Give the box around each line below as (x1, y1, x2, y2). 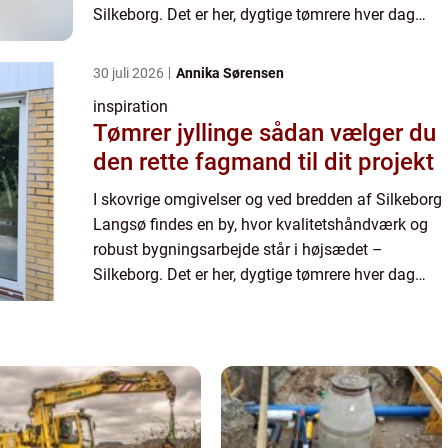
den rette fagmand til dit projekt (93, 147, 434, 176)
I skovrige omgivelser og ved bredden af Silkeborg (93, 189, 442, 209)
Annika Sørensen (176, 64, 284, 81)
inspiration (93, 96, 168, 116)
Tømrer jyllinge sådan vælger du (93, 118, 259, 147)
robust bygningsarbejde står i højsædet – (93, 239, 383, 259)
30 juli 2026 (93, 64, 167, 81)
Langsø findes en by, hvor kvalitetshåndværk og (93, 214, 428, 234)
